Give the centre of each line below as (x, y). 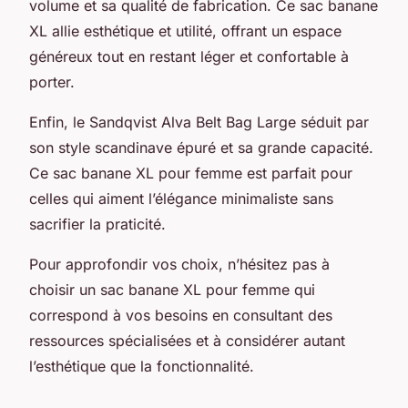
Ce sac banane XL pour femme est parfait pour (191, 173)
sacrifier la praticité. (97, 224)
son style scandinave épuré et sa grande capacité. (201, 147)
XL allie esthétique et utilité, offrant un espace (185, 31)
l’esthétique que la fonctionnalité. (142, 366)
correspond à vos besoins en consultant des (181, 315)
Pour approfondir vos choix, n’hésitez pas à (179, 264)
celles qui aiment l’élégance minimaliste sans (181, 198)
